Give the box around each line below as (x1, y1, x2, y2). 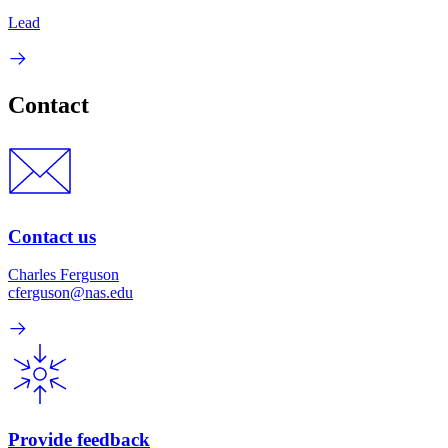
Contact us (8, 225, 96, 247)
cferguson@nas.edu (8, 284, 133, 302)
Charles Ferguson (8, 266, 119, 284)
